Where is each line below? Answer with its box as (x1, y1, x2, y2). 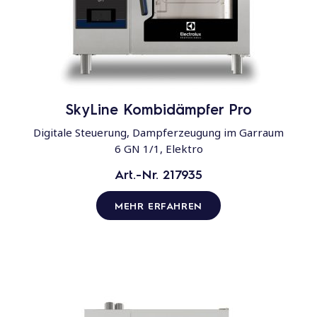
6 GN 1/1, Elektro (114, 142, 203, 156)
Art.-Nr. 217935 (115, 166, 202, 183)
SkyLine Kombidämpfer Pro (65, 100, 252, 119)
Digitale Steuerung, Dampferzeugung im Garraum (33, 125, 284, 140)
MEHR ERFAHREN (115, 199, 202, 212)
